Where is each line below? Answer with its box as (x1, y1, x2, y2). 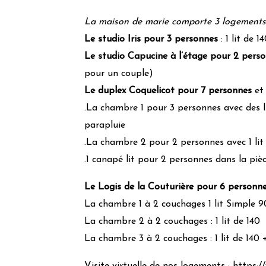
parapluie (84, 121, 125, 130)
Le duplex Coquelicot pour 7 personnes (84, 86, 252, 96)
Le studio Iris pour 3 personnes (84, 34, 218, 44)
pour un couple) (84, 69, 153, 78)
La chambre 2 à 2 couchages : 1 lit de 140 (84, 217, 260, 226)
